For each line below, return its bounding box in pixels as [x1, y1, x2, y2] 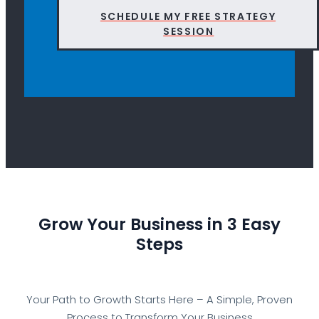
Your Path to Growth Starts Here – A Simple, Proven [26, 292, 293, 308]
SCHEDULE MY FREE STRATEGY [100, 9, 276, 24]
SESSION [163, 24, 214, 39]
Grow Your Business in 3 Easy [38, 213, 281, 236]
